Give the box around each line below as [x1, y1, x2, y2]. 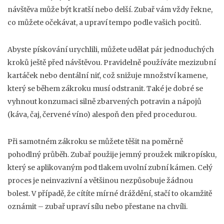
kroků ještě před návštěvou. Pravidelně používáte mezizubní [7, 58, 216, 67]
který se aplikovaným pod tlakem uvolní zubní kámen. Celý [7, 163, 212, 172]
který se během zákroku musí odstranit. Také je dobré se [7, 84, 203, 93]
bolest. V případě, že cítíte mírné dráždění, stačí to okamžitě [7, 189, 212, 198]
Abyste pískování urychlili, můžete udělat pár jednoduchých [7, 45, 214, 54]
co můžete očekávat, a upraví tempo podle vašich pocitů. [7, 18, 201, 27]
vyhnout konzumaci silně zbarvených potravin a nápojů [7, 97, 201, 106]
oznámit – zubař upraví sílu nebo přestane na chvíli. [7, 202, 187, 211]
